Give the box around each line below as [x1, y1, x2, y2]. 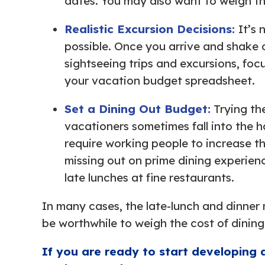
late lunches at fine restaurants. [64, 170, 234, 185]
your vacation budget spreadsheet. [64, 73, 255, 88]
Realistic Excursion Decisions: [64, 21, 238, 36]
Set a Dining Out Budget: [64, 101, 211, 116]
